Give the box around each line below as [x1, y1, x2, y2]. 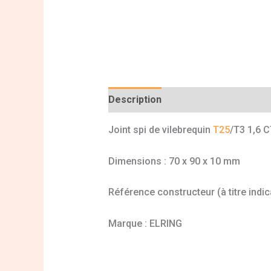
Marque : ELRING [108, 218, 182, 230]
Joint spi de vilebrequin [108, 124, 213, 136]
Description [108, 94, 162, 106]
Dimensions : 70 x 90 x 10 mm [108, 155, 240, 167]
